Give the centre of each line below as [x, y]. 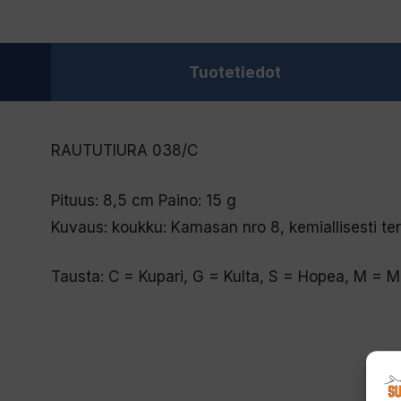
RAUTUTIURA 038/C [124, 151]
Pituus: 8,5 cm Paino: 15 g [144, 200]
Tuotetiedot [235, 73]
